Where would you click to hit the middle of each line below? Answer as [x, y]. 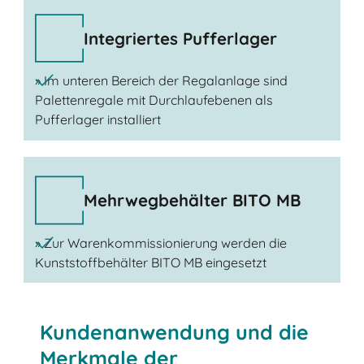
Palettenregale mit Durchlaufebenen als [154, 100]
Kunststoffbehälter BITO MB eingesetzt [150, 262]
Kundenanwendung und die [175, 331]
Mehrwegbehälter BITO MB [192, 200]
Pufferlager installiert [97, 120]
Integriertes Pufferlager [180, 38]
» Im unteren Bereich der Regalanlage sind [161, 81]
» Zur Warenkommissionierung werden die [160, 243]
